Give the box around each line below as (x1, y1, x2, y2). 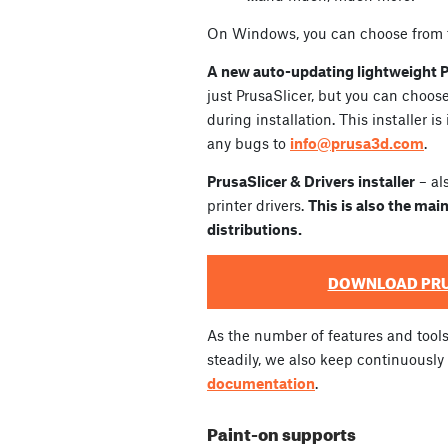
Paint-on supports (207, 418, 356, 446)
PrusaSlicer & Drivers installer (207, 172, 415, 191)
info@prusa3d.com (290, 134, 424, 153)
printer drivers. (207, 196, 308, 215)
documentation (207, 374, 315, 393)
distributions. (207, 220, 302, 239)
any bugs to (207, 134, 290, 153)
